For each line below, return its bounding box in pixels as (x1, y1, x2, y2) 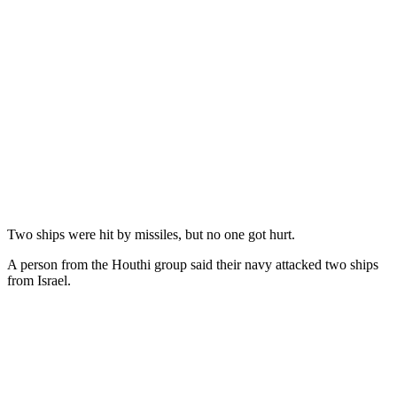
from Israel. (7, 272, 71, 288)
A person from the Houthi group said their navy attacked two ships (7, 256, 378, 272)
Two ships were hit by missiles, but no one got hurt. (7, 226, 295, 242)
